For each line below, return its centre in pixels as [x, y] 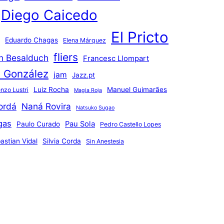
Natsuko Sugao [95, 107]
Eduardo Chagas [31, 40]
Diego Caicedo [49, 15]
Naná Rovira [46, 106]
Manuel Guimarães [137, 89]
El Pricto [140, 37]
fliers [66, 57]
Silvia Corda [62, 141]
